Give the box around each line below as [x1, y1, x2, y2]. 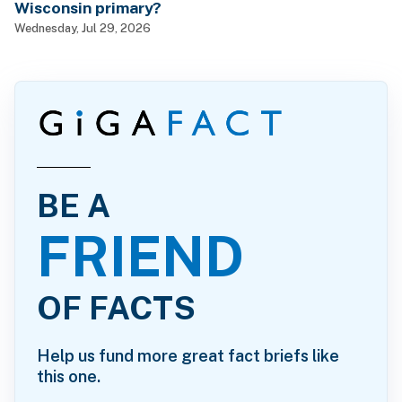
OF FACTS [37, 288, 196, 327]
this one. [37, 366, 100, 386]
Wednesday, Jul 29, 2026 [14, 21, 151, 36]
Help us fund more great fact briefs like [37, 345, 339, 365]
